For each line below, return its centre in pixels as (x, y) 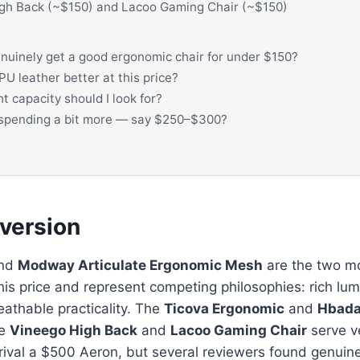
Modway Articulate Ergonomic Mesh (140, 266)
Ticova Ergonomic (224, 309)
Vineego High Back (74, 331)
